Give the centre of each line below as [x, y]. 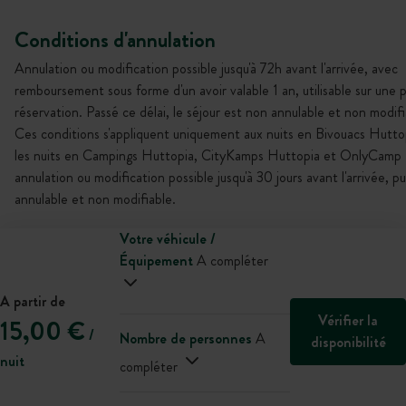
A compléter [232, 261]
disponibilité [348, 342]
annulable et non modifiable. [95, 199]
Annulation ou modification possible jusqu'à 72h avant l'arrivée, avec [206, 68]
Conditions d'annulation [115, 40]
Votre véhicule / [167, 239]
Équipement [156, 261]
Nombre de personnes [185, 338]
